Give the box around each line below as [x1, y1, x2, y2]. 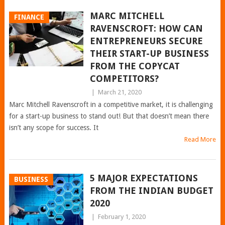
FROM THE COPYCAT [89, 61, 180, 71]
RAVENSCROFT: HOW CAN [89, 23, 203, 34]
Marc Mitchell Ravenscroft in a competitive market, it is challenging [9, 100, 213, 108]
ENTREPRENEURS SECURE [89, 36, 203, 46]
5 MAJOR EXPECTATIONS [89, 173, 198, 183]
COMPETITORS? [89, 73, 159, 84]
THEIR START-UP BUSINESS [89, 48, 209, 59]
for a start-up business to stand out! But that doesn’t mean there [9, 112, 209, 120]
